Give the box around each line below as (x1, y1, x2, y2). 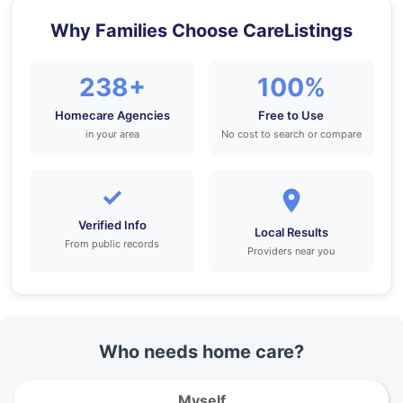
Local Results (254, 225, 328, 239)
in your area (85, 128, 139, 140)
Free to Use (258, 108, 324, 122)
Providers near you (247, 245, 335, 257)
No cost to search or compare (220, 128, 362, 140)
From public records (65, 237, 159, 250)
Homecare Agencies (54, 108, 170, 122)
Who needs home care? (99, 341, 304, 363)
